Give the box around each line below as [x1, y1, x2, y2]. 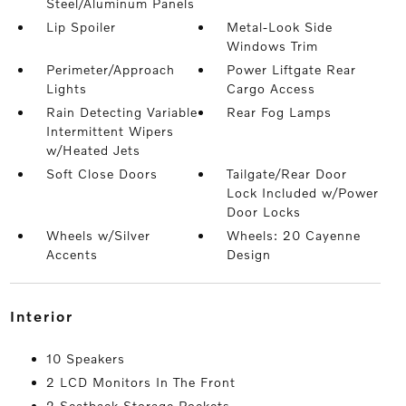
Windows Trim [227, 38, 319, 54]
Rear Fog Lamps [227, 104, 333, 121]
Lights [45, 81, 87, 97]
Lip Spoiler [45, 19, 116, 35]
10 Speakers [45, 351, 125, 367]
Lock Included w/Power [227, 185, 380, 201]
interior [15, 307, 73, 325]
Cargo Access [227, 81, 316, 97]
